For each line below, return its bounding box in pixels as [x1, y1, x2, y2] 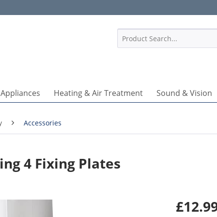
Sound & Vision [156, 88, 212, 98]
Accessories [24, 118, 62, 127]
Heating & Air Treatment [53, 88, 143, 98]
